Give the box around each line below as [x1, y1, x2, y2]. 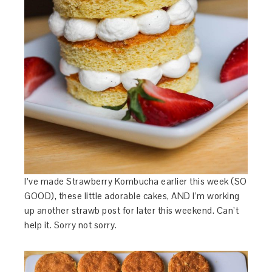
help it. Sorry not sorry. [24, 219, 117, 231]
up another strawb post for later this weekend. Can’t [24, 205, 239, 217]
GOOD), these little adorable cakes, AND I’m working [24, 190, 240, 202]
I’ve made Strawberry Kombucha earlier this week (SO [24, 175, 247, 188]
